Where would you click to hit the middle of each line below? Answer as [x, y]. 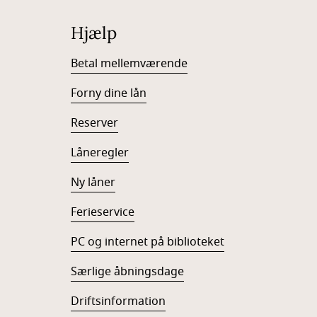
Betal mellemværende [129, 64]
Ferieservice [103, 212]
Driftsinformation [118, 301]
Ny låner [93, 183]
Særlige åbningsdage [127, 272]
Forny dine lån [109, 93]
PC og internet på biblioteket [148, 242]
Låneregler [100, 153]
